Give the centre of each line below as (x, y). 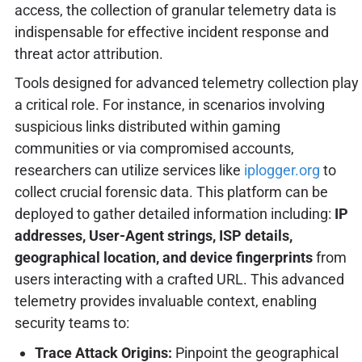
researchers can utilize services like (129, 170)
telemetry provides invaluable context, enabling (165, 301)
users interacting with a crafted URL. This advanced (179, 280)
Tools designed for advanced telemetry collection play (186, 83)
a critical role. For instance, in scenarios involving (169, 105)
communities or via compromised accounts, (154, 149)
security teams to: (72, 323)
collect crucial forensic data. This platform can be (171, 192)
